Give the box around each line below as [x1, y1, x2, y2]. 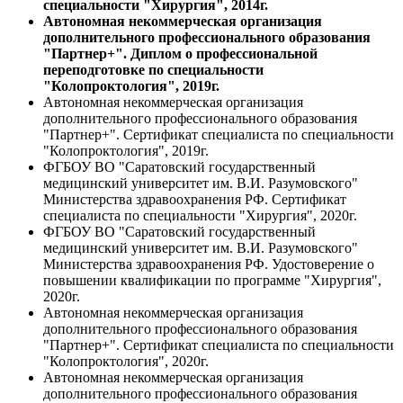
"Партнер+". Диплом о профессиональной [43, 46, 318, 61]
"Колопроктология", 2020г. [43, 354, 209, 369]
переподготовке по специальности [43, 62, 264, 77]
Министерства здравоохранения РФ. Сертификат [43, 192, 346, 207]
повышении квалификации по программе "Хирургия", [43, 273, 381, 288]
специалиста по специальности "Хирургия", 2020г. [43, 208, 357, 223]
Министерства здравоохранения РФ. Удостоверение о [43, 256, 374, 272]
